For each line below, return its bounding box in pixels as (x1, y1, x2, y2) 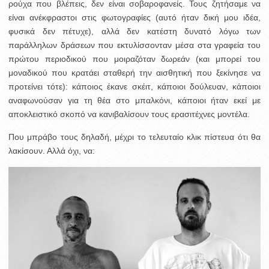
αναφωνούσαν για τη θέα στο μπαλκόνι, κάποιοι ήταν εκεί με (8, 95, 261, 106)
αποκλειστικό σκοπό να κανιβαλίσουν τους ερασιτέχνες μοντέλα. (8, 109, 250, 119)
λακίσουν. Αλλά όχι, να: (8, 146, 95, 156)
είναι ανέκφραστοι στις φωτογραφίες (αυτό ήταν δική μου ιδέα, (8, 13, 261, 23)
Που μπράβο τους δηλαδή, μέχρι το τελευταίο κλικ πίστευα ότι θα (8, 132, 261, 142)
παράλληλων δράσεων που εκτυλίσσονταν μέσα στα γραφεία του (8, 40, 261, 50)
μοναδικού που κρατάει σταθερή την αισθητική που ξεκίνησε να (8, 68, 261, 78)
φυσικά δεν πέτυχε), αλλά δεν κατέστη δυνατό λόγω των (8, 26, 261, 37)
